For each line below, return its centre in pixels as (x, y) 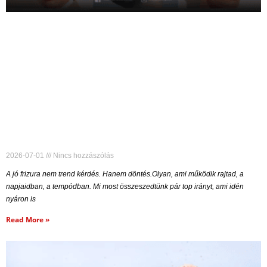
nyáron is (21, 199)
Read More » (28, 219)
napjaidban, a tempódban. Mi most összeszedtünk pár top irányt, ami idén (125, 186)
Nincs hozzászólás (83, 155)
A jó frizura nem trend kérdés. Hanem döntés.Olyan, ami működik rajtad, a (125, 174)
